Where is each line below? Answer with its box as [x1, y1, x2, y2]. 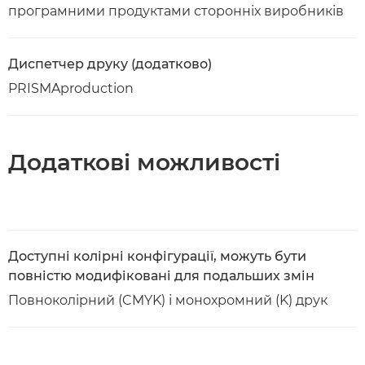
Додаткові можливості [8, 148, 280, 176]
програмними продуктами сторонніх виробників [8, 3, 344, 19]
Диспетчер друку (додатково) [8, 56, 212, 72]
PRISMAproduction [8, 81, 134, 96]
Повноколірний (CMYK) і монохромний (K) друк [8, 292, 328, 308]
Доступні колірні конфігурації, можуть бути [8, 248, 306, 264]
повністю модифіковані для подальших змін [8, 268, 314, 284]
